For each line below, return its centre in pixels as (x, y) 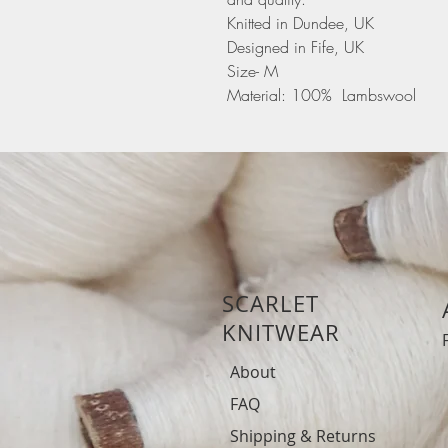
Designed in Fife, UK (295, 47)
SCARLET (270, 304)
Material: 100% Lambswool (321, 95)
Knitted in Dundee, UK (300, 23)
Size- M (252, 71)
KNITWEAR (281, 333)
